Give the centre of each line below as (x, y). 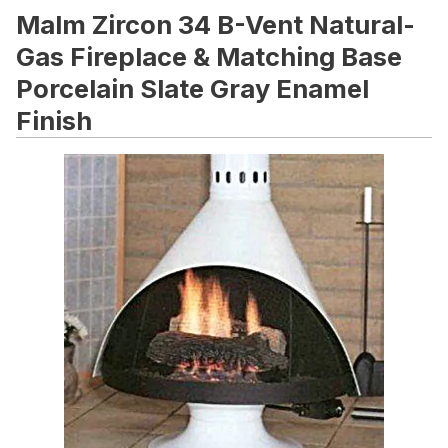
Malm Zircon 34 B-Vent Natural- (215, 24)
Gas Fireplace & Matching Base (209, 56)
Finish (54, 120)
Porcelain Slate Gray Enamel (192, 88)
